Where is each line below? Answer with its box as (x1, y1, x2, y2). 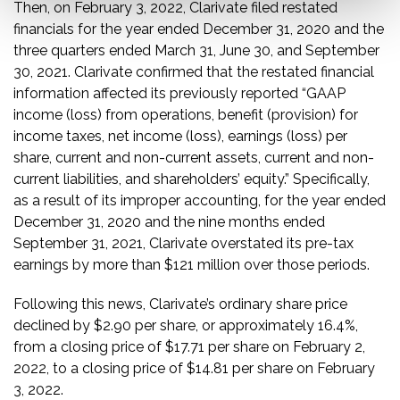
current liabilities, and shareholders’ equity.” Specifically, (13, 171, 370, 187)
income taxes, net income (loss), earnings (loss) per (13, 128, 347, 145)
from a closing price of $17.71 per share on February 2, (13, 338, 365, 355)
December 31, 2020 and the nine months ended (13, 213, 325, 230)
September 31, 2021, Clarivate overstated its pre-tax (13, 235, 354, 252)
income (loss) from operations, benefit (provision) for (13, 106, 358, 123)
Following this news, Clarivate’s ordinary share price (13, 296, 347, 312)
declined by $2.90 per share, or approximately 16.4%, (13, 317, 358, 334)
